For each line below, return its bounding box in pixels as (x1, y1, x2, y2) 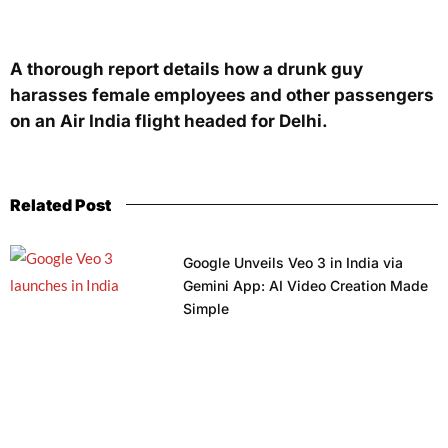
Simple (182, 299, 229, 317)
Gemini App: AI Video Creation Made (182, 276, 428, 294)
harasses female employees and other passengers (10, 84, 434, 105)
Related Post (10, 194, 111, 215)
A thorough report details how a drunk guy (10, 58, 363, 79)
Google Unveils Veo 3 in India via (182, 253, 403, 271)
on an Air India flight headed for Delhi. (10, 110, 328, 131)
